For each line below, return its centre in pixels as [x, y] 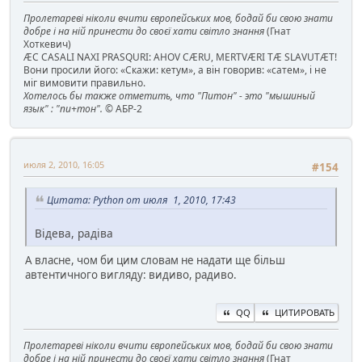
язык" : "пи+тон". [63, 108]
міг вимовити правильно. [84, 82]
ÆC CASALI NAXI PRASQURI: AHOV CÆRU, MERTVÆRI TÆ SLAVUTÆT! [180, 57]
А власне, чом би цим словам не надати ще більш [155, 260]
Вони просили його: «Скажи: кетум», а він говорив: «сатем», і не [175, 69]
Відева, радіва [74, 233]
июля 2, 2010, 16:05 [64, 164]
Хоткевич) [47, 44]
